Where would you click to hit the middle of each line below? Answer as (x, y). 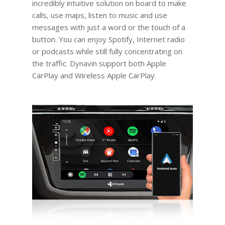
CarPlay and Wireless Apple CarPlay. (94, 76)
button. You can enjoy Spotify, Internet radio (108, 39)
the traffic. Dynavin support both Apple (99, 64)
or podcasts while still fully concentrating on (107, 51)
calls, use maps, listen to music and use (99, 15)
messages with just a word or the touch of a (108, 27)
